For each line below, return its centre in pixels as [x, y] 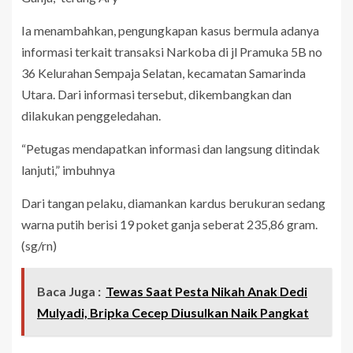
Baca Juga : [69, 291]
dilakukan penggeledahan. [91, 115]
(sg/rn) [39, 245]
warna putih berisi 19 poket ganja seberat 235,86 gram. [169, 224]
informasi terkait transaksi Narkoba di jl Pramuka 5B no [172, 51]
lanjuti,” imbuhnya [68, 169]
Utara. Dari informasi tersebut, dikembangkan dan [156, 94]
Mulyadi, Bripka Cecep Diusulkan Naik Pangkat [173, 312]
